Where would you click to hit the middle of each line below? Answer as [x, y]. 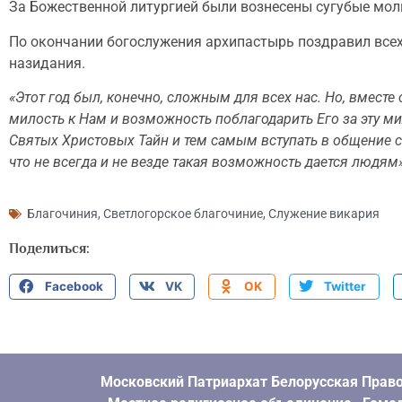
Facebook [74, 287]
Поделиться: [49, 248]
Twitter [345, 287]
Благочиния [62, 213]
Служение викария [324, 213]
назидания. [47, 63]
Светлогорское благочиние [183, 213]
